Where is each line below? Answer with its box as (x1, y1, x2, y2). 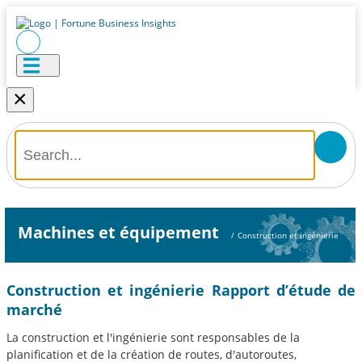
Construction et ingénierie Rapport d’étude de (6, 280, 356, 300)
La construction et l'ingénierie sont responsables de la (6, 330, 300, 345)
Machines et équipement (17, 221, 219, 243)
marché (6, 300, 62, 319)
